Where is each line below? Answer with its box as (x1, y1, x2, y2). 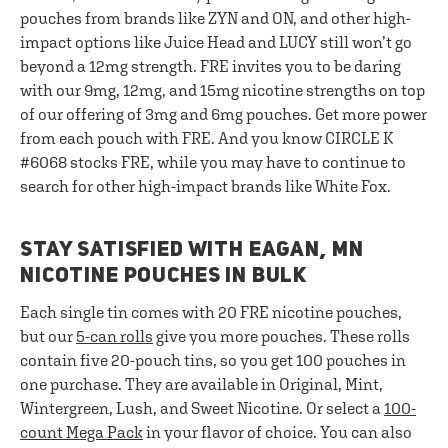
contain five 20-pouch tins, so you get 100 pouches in (20, 351, 406, 369)
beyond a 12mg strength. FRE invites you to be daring (20, 57, 401, 75)
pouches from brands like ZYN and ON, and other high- (20, 9, 411, 27)
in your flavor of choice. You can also (143, 423, 412, 441)
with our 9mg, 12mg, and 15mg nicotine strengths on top (20, 81, 425, 99)
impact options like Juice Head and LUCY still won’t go (20, 33, 412, 51)
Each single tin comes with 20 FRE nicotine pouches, (20, 303, 402, 321)
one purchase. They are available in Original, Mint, (20, 375, 383, 393)
